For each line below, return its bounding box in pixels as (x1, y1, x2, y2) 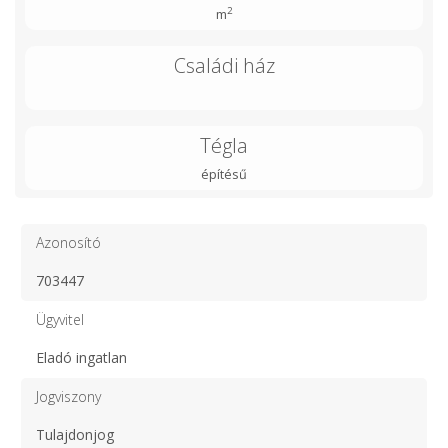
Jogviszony (36, 387, 101, 406)
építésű (201, 166, 247, 183)
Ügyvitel (36, 310, 84, 329)
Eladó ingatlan (36, 348, 127, 367)
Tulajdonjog (36, 425, 114, 444)
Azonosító (36, 233, 101, 252)
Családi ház (173, 52, 275, 79)
